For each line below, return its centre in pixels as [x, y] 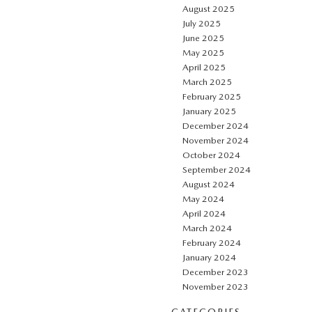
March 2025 [207, 81]
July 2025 [202, 23]
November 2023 [216, 286]
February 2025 [212, 96]
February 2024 [212, 242]
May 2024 [203, 198]
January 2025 [209, 111]
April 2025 [204, 67]
